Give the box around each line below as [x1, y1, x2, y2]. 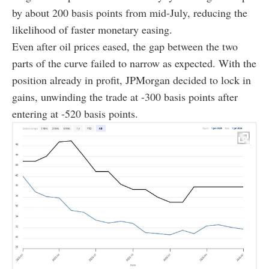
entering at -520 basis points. [12, 106, 138, 121]
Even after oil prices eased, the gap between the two [12, 38, 238, 53]
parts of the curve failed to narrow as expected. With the [12, 55, 256, 70]
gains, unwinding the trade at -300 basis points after [12, 89, 238, 104]
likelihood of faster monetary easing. [12, 22, 172, 37]
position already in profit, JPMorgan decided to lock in [12, 72, 251, 87]
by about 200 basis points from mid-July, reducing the [12, 5, 247, 20]
